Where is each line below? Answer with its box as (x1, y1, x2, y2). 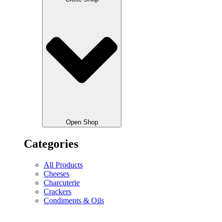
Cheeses (44, 169, 69, 178)
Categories (24, 137, 78, 151)
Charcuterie (44, 178, 80, 187)
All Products (44, 161, 83, 169)
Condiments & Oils (44, 196, 104, 205)
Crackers (44, 187, 71, 196)
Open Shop (65, 118, 98, 126)
